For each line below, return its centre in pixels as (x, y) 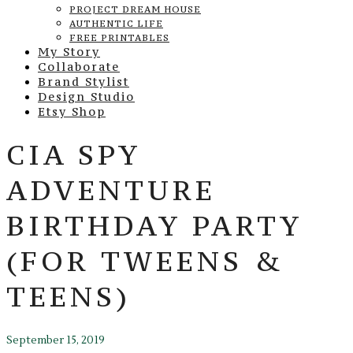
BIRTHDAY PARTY (154, 225)
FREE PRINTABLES (119, 38)
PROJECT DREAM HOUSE (135, 9)
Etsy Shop (72, 111)
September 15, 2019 (56, 340)
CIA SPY (74, 154)
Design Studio (86, 97)
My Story (69, 52)
